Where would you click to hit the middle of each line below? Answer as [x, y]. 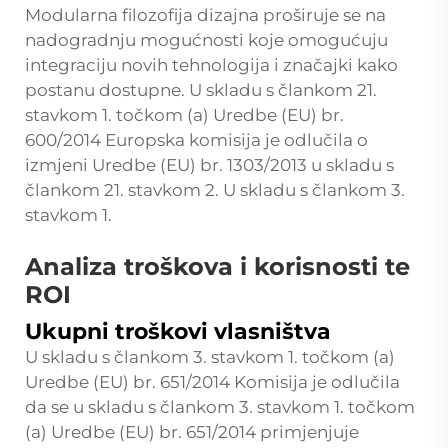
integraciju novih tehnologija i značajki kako [211, 64]
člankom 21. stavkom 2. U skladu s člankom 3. [215, 189]
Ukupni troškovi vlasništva [178, 331]
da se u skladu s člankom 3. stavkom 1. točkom [220, 406]
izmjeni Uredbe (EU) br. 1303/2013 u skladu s [209, 164]
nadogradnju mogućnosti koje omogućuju [206, 39]
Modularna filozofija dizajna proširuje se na [205, 14]
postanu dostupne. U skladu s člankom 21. [201, 89]
